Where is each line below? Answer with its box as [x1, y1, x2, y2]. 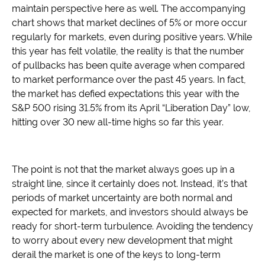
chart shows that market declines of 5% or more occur [12, 17, 247, 29]
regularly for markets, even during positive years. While [12, 31, 252, 43]
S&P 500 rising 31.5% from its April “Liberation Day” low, [12, 102, 251, 114]
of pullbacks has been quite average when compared [12, 60, 245, 72]
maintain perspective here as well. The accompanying [12, 3, 245, 15]
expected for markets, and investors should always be [12, 206, 248, 218]
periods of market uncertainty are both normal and [12, 192, 232, 204]
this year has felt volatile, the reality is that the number [12, 46, 244, 57]
